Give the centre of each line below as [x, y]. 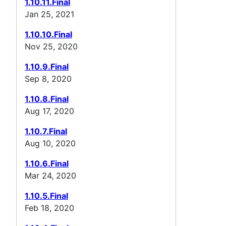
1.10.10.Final [48, 34]
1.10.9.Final [47, 66]
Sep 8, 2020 [48, 78]
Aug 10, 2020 [50, 143]
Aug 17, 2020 [49, 111]
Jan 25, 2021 [49, 14]
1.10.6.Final [47, 163]
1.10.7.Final [46, 131]
